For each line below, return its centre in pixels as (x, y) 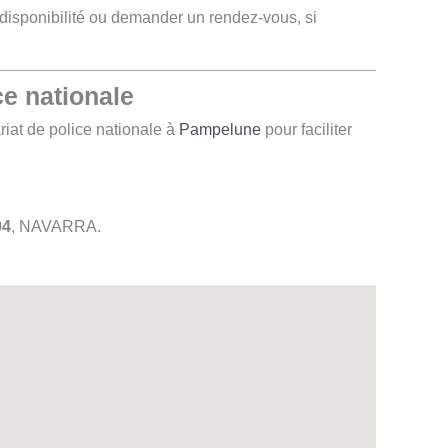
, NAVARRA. (56, 227)
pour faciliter (306, 130)
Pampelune (220, 130)
